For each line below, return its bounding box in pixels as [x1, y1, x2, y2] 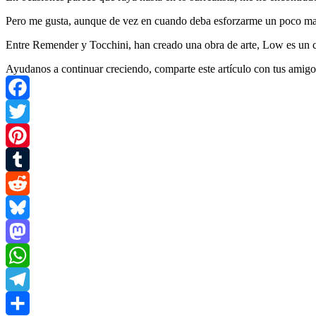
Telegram [6, 296, 47, 309]
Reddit [6, 200, 35, 213]
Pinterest [6, 152, 44, 165]
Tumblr [6, 176, 38, 189]
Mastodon [6, 248, 50, 261]
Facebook [6, 104, 49, 117]
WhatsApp [6, 272, 54, 285]
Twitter [6, 128, 37, 141]
